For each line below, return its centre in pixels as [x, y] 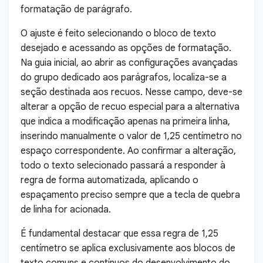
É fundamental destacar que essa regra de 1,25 [119, 234]
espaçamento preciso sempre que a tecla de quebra [130, 195]
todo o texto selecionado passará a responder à [123, 166]
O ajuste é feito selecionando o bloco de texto [118, 33]
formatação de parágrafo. [76, 9]
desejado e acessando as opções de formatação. [126, 48]
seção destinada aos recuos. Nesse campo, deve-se [131, 92]
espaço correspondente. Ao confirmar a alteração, [128, 151]
